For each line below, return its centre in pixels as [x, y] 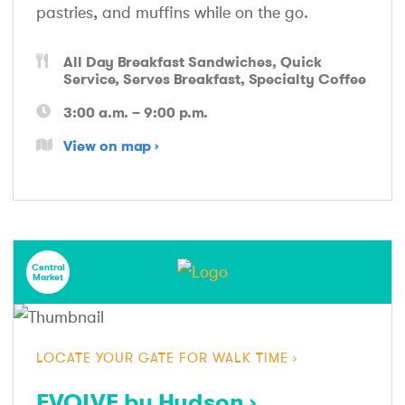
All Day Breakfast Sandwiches [168, 61]
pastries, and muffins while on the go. [172, 12]
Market [48, 277]
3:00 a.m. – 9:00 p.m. [136, 112]
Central [48, 267]
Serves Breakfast [182, 78]
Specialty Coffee [307, 78]
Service [89, 78]
